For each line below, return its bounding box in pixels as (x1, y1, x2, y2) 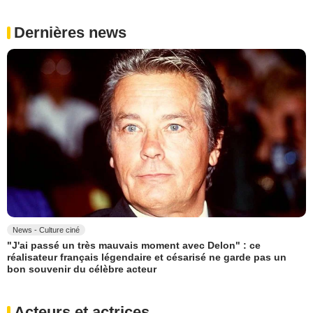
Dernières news (14, 24, 126, 42)
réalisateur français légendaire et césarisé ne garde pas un (7, 252, 286, 263)
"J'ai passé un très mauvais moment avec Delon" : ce (7, 240, 261, 252)
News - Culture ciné (13, 225, 80, 234)
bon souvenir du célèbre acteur (7, 263, 156, 275)
